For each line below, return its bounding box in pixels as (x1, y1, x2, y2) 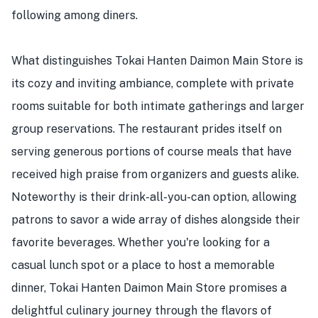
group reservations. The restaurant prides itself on (11, 122, 282, 136)
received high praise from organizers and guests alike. (11, 168, 299, 181)
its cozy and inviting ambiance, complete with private (11, 77, 294, 90)
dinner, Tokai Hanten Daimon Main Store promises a (11, 281, 287, 295)
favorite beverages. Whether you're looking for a (11, 236, 270, 249)
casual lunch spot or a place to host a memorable (11, 258, 275, 272)
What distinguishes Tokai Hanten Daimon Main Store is (11, 54, 303, 67)
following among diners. (11, 9, 138, 22)
